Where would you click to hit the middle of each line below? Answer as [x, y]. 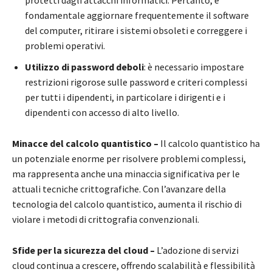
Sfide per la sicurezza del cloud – [84, 250]
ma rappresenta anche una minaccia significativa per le [126, 174]
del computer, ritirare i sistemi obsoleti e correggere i [136, 31]
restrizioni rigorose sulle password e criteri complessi [136, 82]
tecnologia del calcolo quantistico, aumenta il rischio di [127, 204]
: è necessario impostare [194, 67]
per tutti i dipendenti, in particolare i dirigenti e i [125, 97]
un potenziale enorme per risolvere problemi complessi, [129, 159]
